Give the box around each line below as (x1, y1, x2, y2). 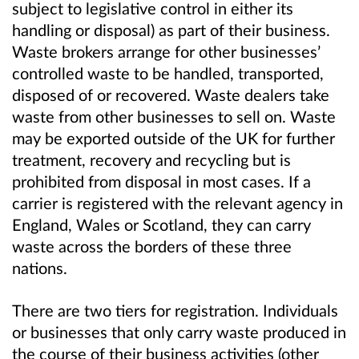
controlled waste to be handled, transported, (12, 63, 324, 83)
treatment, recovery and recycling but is (12, 149, 291, 169)
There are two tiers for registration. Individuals (12, 300, 338, 320)
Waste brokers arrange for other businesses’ (12, 41, 321, 61)
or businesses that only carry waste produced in (12, 321, 346, 341)
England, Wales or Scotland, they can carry (12, 214, 311, 234)
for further (262, 127, 335, 147)
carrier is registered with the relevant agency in (12, 192, 343, 212)
